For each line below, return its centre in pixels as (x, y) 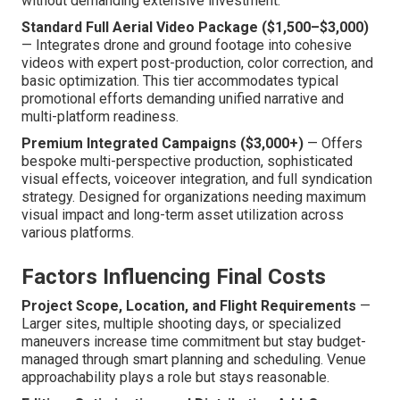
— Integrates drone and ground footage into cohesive (187, 46)
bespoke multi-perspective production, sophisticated (187, 162)
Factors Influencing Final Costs (174, 277)
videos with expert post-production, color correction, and (197, 63)
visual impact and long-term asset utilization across (183, 215)
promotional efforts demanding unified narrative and (183, 99)
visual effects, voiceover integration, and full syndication (197, 179)
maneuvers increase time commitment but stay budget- (194, 342)
